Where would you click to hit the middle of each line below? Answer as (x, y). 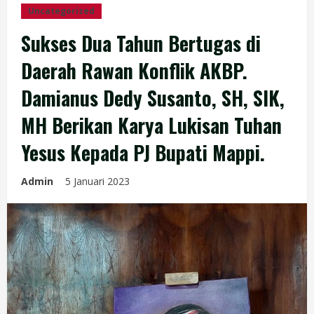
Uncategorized (61, 11)
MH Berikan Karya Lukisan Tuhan (151, 125)
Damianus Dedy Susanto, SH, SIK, (153, 98)
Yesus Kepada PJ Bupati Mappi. (143, 152)
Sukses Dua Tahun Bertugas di (141, 43)
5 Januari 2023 (99, 181)
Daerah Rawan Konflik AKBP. (134, 70)
